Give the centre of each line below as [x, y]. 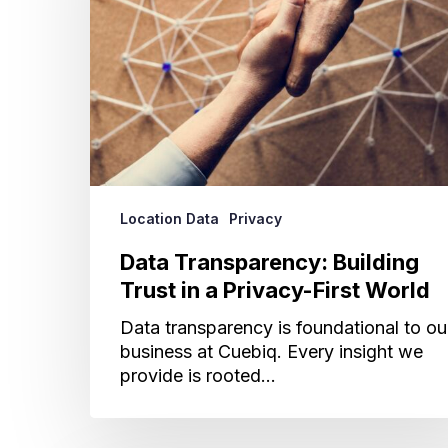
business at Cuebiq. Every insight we [271, 352]
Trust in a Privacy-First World [275, 290]
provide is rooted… [198, 376]
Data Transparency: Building [269, 262]
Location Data [169, 219]
